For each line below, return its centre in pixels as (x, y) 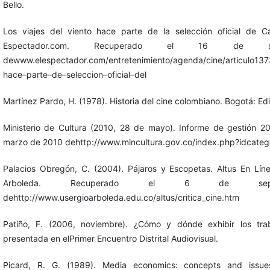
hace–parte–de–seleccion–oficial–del (74, 74)
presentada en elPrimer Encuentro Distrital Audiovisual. (110, 238)
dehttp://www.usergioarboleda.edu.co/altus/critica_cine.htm (121, 197)
